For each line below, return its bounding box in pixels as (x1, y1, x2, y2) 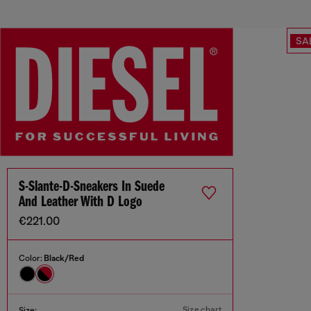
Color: (19, 253, 44, 264)
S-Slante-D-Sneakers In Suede (19, 179, 165, 196)
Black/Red (44, 253, 84, 264)
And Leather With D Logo (19, 194, 142, 211)
